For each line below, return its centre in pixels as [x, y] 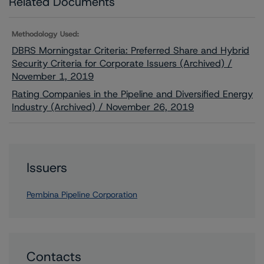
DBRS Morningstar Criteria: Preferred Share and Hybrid [131, 50]
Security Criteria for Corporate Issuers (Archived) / [122, 63]
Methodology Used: [45, 34]
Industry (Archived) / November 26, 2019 [103, 107]
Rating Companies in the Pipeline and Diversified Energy [132, 94]
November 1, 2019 [53, 76]
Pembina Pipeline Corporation [82, 194]
